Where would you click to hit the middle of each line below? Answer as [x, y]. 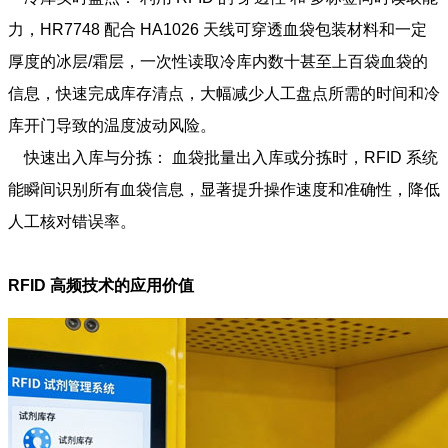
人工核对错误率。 [72, 221]
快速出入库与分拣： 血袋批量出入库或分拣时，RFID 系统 [223, 157]
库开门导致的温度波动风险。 [112, 125]
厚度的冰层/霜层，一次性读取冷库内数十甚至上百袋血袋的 [218, 61]
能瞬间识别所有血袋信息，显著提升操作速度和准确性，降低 [224, 189]
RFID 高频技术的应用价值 [101, 285]
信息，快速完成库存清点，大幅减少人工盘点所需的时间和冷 [224, 93]
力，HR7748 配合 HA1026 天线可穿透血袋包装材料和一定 [217, 29]
